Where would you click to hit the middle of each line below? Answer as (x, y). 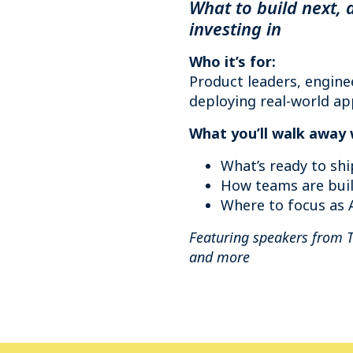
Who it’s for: (232, 61)
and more (219, 257)
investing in (235, 28)
